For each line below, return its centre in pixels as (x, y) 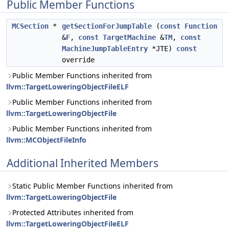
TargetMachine (129, 37)
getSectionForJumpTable (107, 26)
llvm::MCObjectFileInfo (46, 140)
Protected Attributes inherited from (73, 212)
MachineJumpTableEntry (105, 49)
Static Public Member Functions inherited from (93, 186)
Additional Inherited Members (83, 163)
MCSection (30, 26)
